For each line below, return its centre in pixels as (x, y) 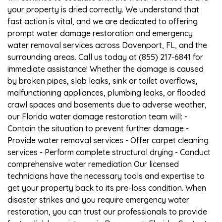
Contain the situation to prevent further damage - (98, 128)
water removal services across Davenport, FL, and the (107, 45)
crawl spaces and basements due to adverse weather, (107, 104)
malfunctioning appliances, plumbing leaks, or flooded (107, 92)
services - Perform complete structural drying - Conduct (109, 152)
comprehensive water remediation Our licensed (93, 164)
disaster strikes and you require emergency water (98, 199)
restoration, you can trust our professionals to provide (107, 211)
